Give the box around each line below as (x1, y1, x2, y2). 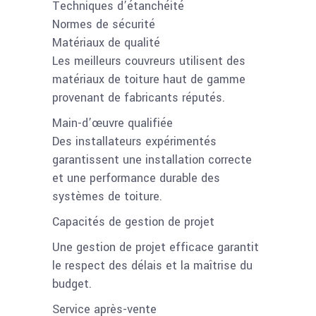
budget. (52, 275, 92, 292)
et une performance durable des (52, 169, 220, 186)
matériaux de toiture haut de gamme (52, 71, 245, 87)
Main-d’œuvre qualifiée (52, 114, 173, 131)
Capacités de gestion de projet (52, 213, 214, 230)
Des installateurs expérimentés (52, 133, 217, 150)
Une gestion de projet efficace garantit (52, 238, 259, 255)
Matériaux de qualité (52, 34, 160, 51)
